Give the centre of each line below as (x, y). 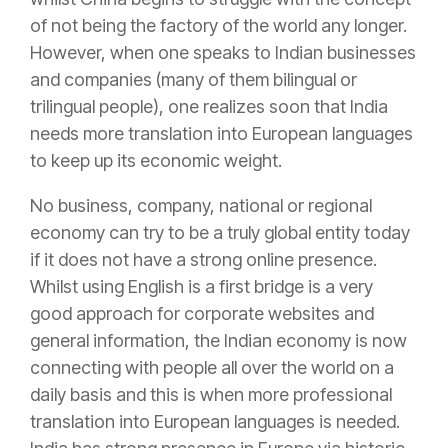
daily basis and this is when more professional (211, 395)
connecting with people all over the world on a (212, 368)
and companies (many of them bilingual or (193, 80)
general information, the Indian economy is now (218, 341)
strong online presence (281, 260)
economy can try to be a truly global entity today (220, 233)
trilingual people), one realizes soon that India (209, 107)
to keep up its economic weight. (156, 161)
